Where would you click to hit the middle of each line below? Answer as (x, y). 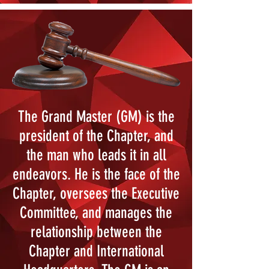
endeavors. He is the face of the (96, 174)
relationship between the (96, 232)
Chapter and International (96, 251)
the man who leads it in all (96, 155)
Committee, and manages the (96, 213)
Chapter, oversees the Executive (96, 194)
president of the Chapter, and (96, 136)
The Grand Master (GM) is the (96, 117)
